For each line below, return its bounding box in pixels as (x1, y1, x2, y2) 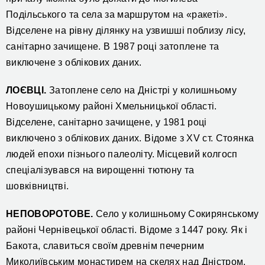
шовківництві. (6, 181, 69, 192)
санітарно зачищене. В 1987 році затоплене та (6, 41, 219, 52)
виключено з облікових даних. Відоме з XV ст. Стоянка (6, 133, 254, 144)
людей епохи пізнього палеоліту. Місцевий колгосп (6, 149, 238, 160)
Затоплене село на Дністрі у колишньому (46, 85, 237, 96)
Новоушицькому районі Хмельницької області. (6, 101, 217, 112)
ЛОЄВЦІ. (6, 85, 47, 96)
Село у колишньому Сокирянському (93, 209, 259, 219)
